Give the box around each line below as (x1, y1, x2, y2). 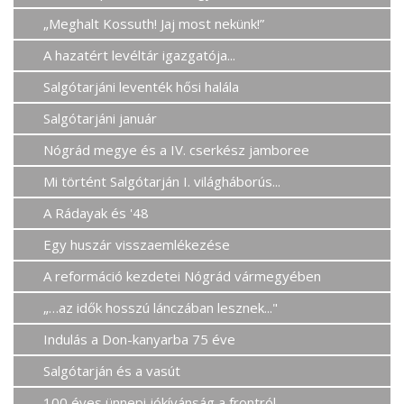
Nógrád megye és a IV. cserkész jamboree (43, 140, 310, 159)
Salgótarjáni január (43, 108, 158, 127)
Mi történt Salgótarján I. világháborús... (43, 171, 281, 190)
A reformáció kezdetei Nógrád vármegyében (43, 266, 322, 285)
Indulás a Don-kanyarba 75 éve (43, 329, 236, 348)
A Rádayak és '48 (43, 203, 150, 222)
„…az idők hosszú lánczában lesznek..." (43, 298, 279, 317)
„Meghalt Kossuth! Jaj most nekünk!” (43, 14, 265, 32)
